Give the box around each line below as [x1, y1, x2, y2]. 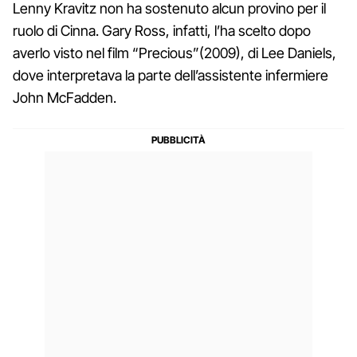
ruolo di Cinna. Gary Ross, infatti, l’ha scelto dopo [13, 22, 311, 39]
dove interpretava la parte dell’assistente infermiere [13, 66, 328, 84]
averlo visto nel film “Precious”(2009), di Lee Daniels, [13, 44, 336, 61]
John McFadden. [13, 88, 116, 106]
